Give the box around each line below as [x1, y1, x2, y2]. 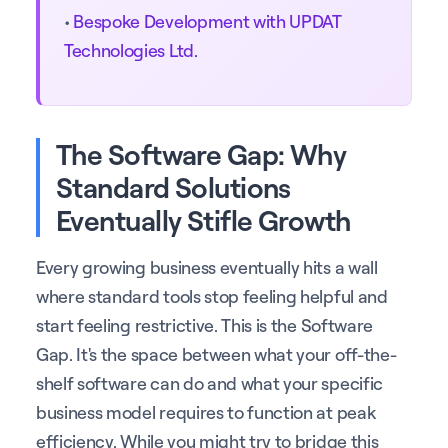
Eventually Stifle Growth [56, 201, 351, 238]
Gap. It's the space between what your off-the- [36, 342, 397, 365]
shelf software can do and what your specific [36, 371, 383, 394]
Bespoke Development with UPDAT [73, 9, 342, 32]
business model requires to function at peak [36, 400, 376, 423]
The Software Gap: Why [56, 135, 347, 172]
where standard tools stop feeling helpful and [36, 284, 388, 307]
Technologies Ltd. [64, 38, 198, 61]
